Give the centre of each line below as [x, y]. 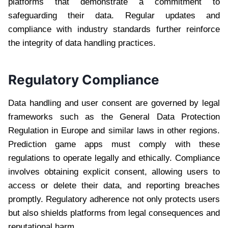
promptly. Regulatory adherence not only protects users [114, 199]
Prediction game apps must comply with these [114, 145]
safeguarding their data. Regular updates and [114, 16]
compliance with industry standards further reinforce [114, 30]
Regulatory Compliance [84, 80]
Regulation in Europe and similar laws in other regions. [114, 131]
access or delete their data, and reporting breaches [114, 186]
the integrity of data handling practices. [82, 43]
